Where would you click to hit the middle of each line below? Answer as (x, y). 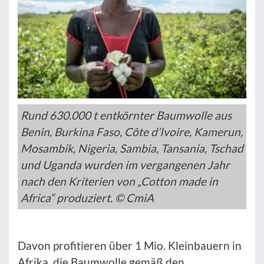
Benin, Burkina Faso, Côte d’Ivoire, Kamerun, (132, 132)
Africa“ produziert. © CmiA (87, 198)
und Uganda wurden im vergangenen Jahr (125, 165)
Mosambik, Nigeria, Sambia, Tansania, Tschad (132, 148)
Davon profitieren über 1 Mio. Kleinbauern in (130, 246)
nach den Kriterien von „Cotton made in (119, 181)
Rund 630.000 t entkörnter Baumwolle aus (126, 115)
